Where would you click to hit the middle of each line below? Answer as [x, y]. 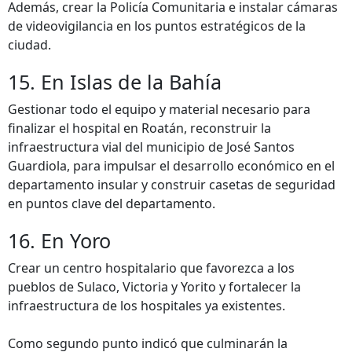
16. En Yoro [59, 240]
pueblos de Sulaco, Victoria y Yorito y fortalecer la [154, 287]
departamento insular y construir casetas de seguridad [172, 185]
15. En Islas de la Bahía [115, 82]
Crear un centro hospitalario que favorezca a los [151, 268]
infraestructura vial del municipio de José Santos [151, 147]
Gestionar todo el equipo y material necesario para [159, 109]
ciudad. [29, 45]
